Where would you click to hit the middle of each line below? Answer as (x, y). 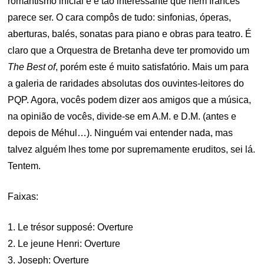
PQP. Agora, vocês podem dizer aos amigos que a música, (130, 100)
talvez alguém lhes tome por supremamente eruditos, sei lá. (132, 149)
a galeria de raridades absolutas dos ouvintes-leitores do (126, 83)
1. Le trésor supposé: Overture (71, 227)
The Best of (32, 67)
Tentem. (24, 166)
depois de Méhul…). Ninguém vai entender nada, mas (121, 133)
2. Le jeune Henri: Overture (64, 244)
